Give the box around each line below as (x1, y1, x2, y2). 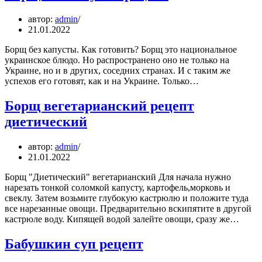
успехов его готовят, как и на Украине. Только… (5, 75, 201, 86)
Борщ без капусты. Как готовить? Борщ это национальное (5, 44, 237, 54)
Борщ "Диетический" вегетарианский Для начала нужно (5, 171, 231, 182)
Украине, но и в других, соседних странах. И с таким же (5, 65, 230, 75)
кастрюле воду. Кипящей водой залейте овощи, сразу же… (5, 213, 242, 224)
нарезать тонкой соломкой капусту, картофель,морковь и (5, 182, 230, 192)
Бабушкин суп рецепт (5, 236, 143, 251)
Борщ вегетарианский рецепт (5, 98, 194, 113)
